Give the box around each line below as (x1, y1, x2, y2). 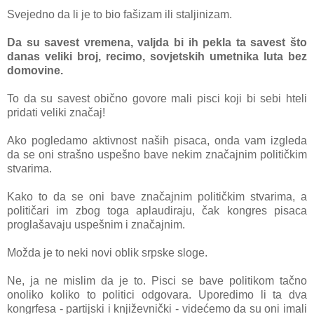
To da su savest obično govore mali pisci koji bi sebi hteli (7, 92, 307, 104)
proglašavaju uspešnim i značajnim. (7, 218, 185, 231)
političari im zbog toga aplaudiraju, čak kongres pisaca (7, 204, 307, 217)
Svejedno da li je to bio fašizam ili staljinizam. (7, 8, 232, 20)
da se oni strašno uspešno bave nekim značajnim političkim (7, 148, 307, 161)
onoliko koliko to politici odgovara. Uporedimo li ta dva (7, 288, 307, 301)
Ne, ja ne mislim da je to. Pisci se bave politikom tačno (7, 274, 307, 287)
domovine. (7, 64, 66, 76)
